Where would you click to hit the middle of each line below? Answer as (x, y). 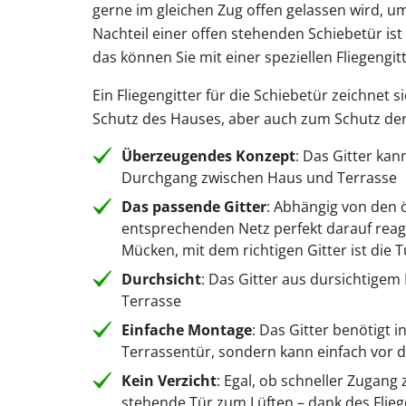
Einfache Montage (187, 330)
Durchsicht (161, 280)
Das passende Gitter (194, 207)
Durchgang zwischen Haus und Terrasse (259, 178)
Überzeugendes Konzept (208, 156)
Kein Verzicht (169, 381)
